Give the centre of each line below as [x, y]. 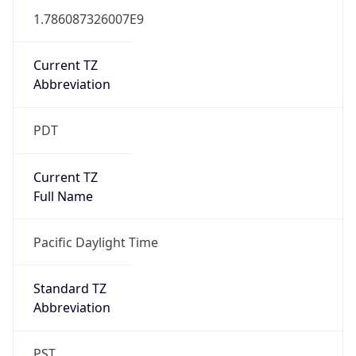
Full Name [63, 196]
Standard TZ [70, 289]
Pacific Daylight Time [95, 242]
